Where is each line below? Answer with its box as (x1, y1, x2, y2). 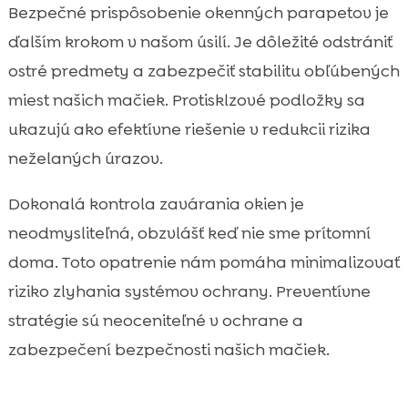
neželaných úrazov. (7, 147, 163, 169)
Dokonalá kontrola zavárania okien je (7, 192, 304, 215)
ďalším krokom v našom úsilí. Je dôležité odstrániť (7, 30, 393, 53)
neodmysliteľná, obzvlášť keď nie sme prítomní (7, 221, 371, 244)
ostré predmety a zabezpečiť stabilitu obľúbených (7, 59, 400, 82)
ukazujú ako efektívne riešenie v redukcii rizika (7, 117, 371, 140)
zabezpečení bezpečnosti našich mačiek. (7, 338, 330, 361)
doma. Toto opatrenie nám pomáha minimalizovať (7, 250, 400, 273)
